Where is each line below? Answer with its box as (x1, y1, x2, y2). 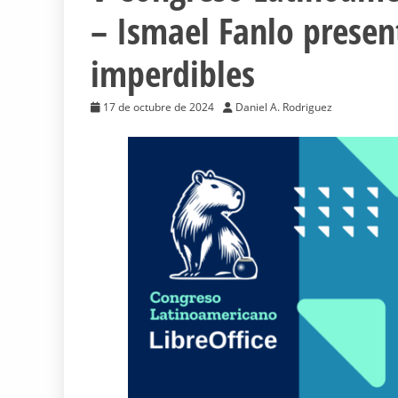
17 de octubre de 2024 (103, 99, 214, 115)
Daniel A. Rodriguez (235, 99, 332, 115)
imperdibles (91, 49, 255, 99)
